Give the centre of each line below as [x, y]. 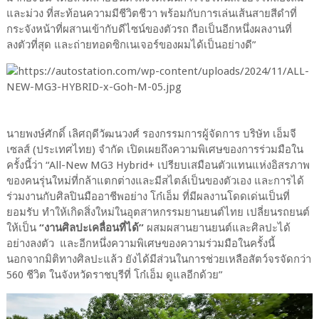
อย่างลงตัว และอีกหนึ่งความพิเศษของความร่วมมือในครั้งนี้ [140, 243]
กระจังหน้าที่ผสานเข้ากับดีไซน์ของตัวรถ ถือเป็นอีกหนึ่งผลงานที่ [149, 29]
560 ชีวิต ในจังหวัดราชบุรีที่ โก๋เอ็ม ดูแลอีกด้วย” [114, 274]
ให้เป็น [22, 228]
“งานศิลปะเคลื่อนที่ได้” [91, 228]
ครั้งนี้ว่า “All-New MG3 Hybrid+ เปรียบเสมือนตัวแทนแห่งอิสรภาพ [158, 165]
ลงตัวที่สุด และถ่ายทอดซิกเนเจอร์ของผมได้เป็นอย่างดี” [131, 45]
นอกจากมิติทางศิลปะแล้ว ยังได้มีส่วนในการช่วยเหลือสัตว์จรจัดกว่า [158, 259]
